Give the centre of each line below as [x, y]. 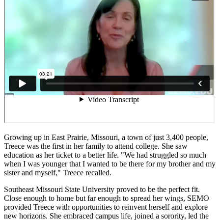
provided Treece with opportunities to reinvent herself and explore [106, 207]
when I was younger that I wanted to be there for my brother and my [110, 164]
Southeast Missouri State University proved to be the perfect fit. [102, 189]
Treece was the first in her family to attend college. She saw [96, 146]
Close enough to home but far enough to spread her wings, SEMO [107, 198]
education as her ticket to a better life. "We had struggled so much [105, 155]
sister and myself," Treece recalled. [58, 172]
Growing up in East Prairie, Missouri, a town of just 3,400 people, [106, 137]
